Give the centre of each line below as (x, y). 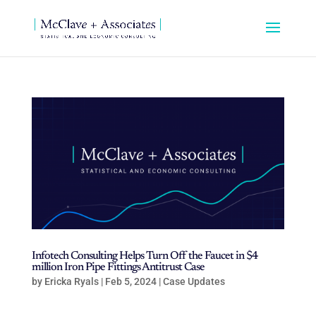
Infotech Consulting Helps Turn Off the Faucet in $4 (144, 256)
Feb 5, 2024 (130, 282)
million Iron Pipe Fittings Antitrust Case (118, 268)
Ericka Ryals (71, 282)
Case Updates (194, 282)
